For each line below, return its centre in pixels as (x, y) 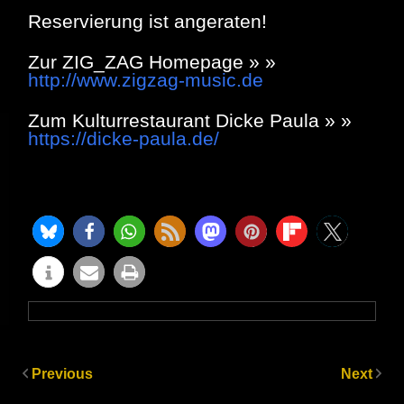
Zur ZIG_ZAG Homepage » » (152, 61)
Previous (62, 373)
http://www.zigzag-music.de (146, 79)
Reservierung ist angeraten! (147, 21)
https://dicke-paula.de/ (124, 138)
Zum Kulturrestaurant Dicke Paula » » (190, 120)
